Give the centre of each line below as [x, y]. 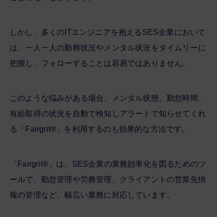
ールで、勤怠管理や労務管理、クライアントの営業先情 [108, 179]
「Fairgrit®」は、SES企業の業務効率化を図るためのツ [108, 164]
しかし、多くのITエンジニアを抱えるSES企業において [108, 32]
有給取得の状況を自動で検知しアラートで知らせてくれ [108, 113]
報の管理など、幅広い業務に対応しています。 [92, 195]
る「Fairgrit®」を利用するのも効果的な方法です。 [100, 129]
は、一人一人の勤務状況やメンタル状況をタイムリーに [108, 47]
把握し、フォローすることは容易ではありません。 [100, 63]
